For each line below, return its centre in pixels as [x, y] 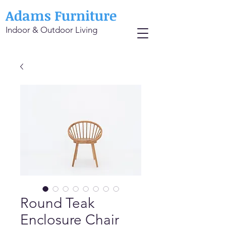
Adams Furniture [61, 15]
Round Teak [57, 203]
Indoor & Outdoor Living [51, 30]
